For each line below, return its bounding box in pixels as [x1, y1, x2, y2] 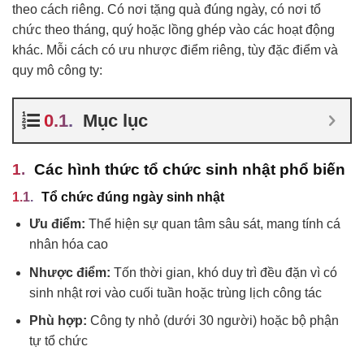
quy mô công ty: [12, 63, 102, 77]
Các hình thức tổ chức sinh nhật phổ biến [34, 160, 345, 178]
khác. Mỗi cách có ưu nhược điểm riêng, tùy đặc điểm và [12, 42, 338, 57]
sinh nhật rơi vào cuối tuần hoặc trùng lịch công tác [28, 285, 322, 300]
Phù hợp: [28, 314, 87, 328]
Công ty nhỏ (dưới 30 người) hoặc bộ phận [86, 314, 339, 328]
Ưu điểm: [28, 217, 85, 232]
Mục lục [83, 110, 148, 131]
